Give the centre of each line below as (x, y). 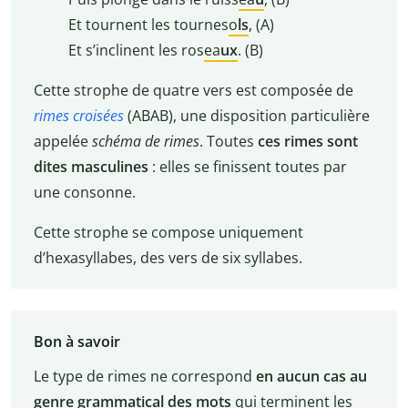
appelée (62, 141)
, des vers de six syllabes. (217, 257)
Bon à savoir (76, 342)
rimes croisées (78, 115)
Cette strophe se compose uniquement (168, 232)
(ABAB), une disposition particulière (246, 115)
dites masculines (91, 166)
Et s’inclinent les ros (136, 50)
